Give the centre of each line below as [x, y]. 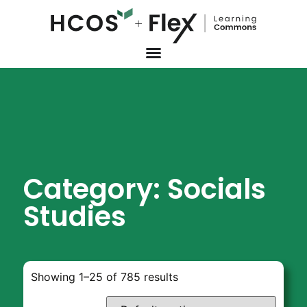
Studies [74, 216]
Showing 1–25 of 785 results [105, 277]
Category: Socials [144, 189]
